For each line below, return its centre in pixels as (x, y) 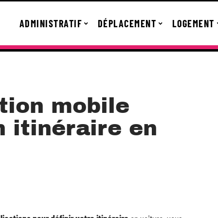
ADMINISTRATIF (50, 23)
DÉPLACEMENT (127, 23)
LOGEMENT (193, 23)
